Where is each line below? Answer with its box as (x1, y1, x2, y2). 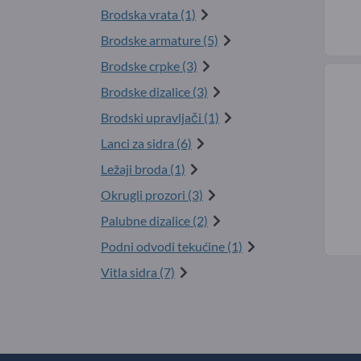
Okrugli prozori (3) (101, 186, 203, 202)
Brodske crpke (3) (101, 57, 197, 73)
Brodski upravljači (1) (101, 109, 219, 125)
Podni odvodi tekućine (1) (101, 238, 243, 254)
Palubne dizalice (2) (101, 212, 208, 228)
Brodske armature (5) (101, 31, 218, 48)
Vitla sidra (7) (101, 263, 175, 280)
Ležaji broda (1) (101, 160, 185, 176)
